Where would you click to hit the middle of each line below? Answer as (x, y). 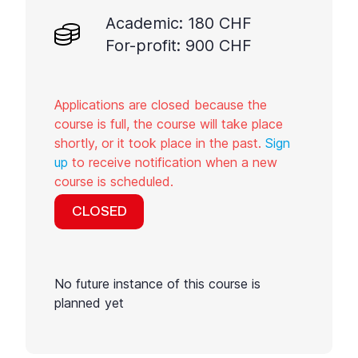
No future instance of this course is (157, 284)
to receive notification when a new (173, 162)
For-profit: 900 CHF (179, 46)
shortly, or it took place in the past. (160, 143)
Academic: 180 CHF (179, 23)
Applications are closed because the (161, 105)
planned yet (89, 303)
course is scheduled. (114, 181)
